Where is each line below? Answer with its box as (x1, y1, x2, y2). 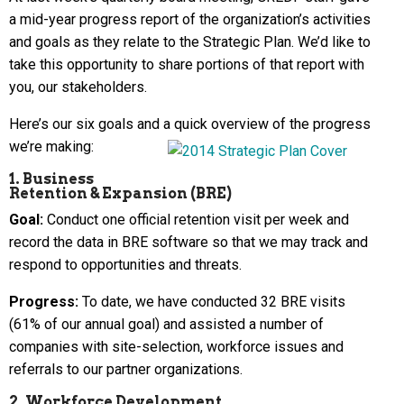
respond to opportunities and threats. (9, 255, 242, 273)
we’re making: (9, 137, 94, 155)
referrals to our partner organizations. (9, 360, 243, 378)
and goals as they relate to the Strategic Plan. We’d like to (9, 32, 371, 50)
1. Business (9, 170, 94, 188)
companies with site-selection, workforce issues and (9, 337, 344, 355)
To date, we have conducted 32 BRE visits (78, 292, 345, 310)
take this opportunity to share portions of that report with (9, 55, 364, 73)
